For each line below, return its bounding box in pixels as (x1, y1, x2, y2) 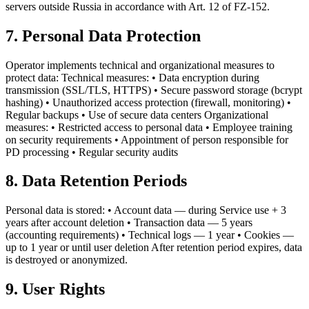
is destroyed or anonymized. (6, 254, 128, 266)
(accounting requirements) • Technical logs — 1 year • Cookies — (6, 229, 294, 241)
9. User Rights (6, 280, 105, 299)
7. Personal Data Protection (6, 26, 201, 45)
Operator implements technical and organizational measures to (6, 59, 275, 71)
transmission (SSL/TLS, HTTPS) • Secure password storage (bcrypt (6, 83, 302, 96)
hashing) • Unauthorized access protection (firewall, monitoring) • (6, 96, 291, 108)
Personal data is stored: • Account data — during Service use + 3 (6, 204, 286, 217)
